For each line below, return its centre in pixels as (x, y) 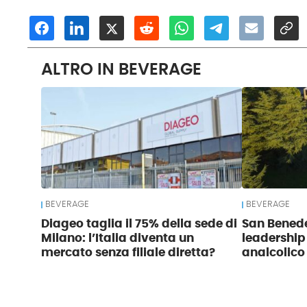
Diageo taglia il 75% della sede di (139, 224)
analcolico (273, 253)
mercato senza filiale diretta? (128, 253)
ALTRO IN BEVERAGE (122, 70)
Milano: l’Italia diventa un (118, 238)
